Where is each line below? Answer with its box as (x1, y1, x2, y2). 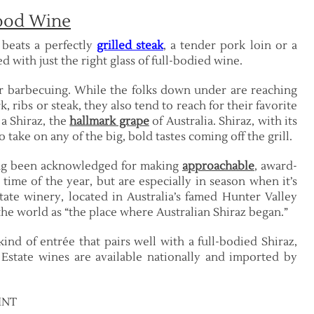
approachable (182, 159, 254, 173)
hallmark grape (69, 114, 149, 128)
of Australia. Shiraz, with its (149, 114, 298, 128)
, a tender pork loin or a (163, 39, 297, 53)
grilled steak (96, 39, 163, 53)
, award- (254, 159, 298, 173)
